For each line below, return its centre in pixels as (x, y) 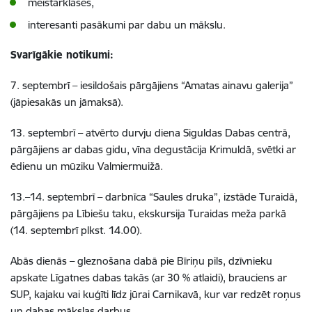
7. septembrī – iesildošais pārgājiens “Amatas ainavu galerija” (152, 85)
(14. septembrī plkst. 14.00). (76, 230)
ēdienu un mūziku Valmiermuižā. (87, 166)
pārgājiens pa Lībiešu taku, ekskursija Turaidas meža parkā (148, 213)
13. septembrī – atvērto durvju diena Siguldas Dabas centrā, (150, 133)
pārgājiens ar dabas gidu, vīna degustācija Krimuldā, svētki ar (153, 149)
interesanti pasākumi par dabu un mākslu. (127, 25)
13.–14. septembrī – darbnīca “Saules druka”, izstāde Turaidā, (154, 197)
